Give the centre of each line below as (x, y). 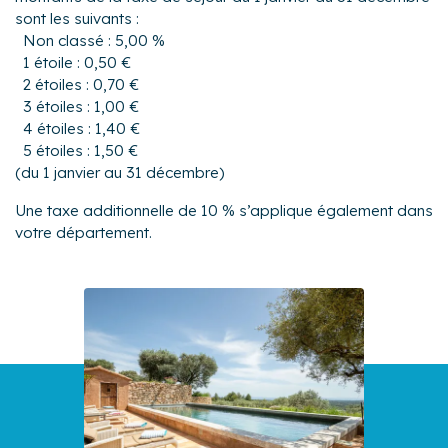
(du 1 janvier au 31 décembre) (120, 172)
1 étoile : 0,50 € (77, 62)
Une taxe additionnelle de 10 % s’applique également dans (224, 210)
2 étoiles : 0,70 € (81, 84)
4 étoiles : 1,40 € (81, 128)
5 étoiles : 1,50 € (80, 150)
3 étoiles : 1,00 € (81, 106)
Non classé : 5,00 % (94, 40)
